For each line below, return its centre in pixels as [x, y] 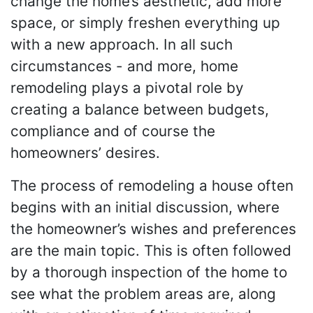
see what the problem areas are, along [143, 293]
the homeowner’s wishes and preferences [153, 228]
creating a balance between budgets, [140, 109]
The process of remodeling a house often [152, 185]
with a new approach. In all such [122, 44]
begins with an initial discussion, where [145, 207]
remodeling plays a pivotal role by [127, 87]
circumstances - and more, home [124, 66]
